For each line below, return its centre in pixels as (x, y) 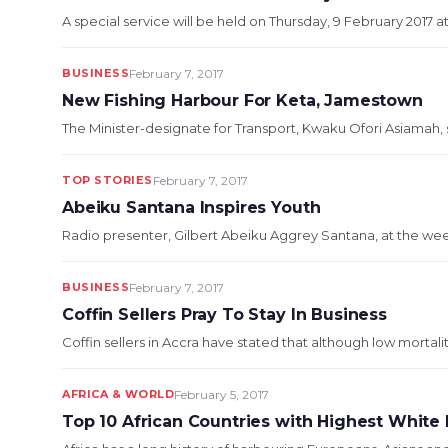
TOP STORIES (107, 180)
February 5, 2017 (221, 394)
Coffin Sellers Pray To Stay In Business (224, 314)
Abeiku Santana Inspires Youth (191, 207)
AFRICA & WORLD (118, 394)
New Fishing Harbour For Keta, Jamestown (242, 100)
